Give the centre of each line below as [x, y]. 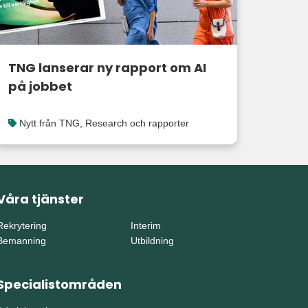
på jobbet [40, 86]
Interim [145, 225]
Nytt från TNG [49, 123]
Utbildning [152, 241]
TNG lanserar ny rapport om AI [107, 67]
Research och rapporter [137, 123]
